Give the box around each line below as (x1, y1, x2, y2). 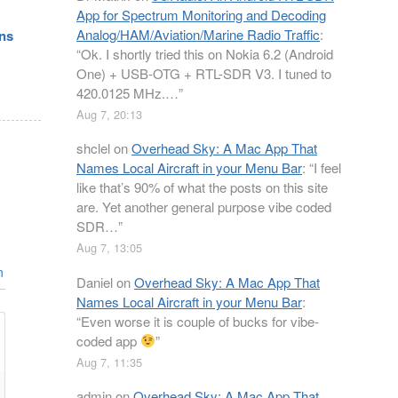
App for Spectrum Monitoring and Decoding (76, 4, 326, 24)
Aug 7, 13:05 (76, 239, 142, 256)
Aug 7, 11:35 (76, 353, 142, 370)
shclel (76, 139, 110, 157)
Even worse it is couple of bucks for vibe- (81, 311, 319, 330)
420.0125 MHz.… (76, 83, 179, 102)
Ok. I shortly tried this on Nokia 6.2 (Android (81, 44, 333, 63)
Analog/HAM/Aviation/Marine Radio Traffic (76, 24, 320, 44)
